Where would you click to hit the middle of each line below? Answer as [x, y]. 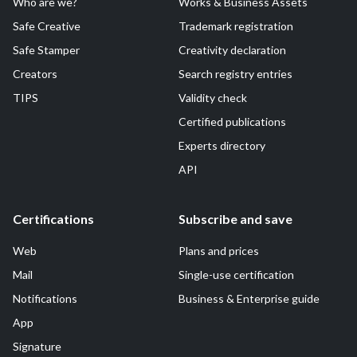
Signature [37, 346]
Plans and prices [219, 251]
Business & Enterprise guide [249, 298]
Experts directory [222, 145]
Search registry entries [235, 74]
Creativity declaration [232, 50]
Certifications [53, 219]
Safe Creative [47, 26]
